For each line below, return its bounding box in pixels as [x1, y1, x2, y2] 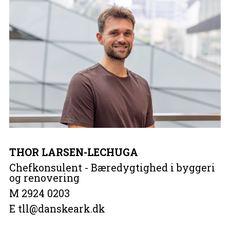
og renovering [9, 171, 80, 184]
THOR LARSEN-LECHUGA [9, 145, 138, 159]
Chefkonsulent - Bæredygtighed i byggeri [9, 161, 215, 174]
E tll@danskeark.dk [9, 202, 105, 215]
